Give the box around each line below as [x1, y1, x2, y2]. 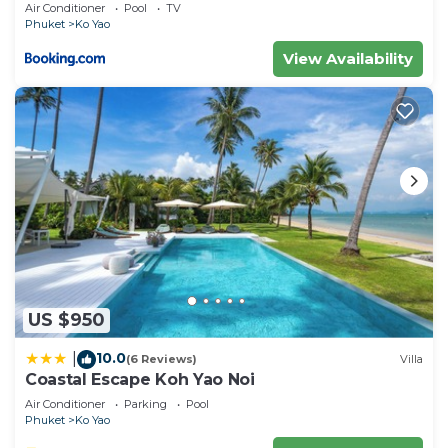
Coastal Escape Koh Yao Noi [25, 369, 255, 389]
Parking [124, 396, 167, 411]
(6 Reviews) [126, 352, 197, 367]
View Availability [283, 49, 413, 69]
